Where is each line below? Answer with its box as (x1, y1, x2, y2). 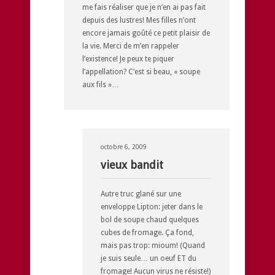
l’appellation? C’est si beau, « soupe (82, 67, 200, 76)
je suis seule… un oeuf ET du (101, 254, 196, 263)
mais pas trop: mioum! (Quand (101, 241, 205, 250)
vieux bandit (101, 158, 163, 171)
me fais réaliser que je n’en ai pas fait (82, 2, 206, 12)
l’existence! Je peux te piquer (82, 54, 174, 63)
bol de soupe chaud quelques (101, 215, 199, 224)
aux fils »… (82, 80, 119, 89)
